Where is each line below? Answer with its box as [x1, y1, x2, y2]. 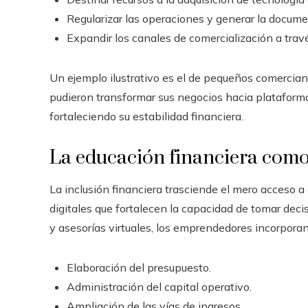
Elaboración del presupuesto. [67, 261, 211, 274]
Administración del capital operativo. [67, 280, 252, 294]
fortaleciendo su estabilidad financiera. [49, 109, 243, 123]
